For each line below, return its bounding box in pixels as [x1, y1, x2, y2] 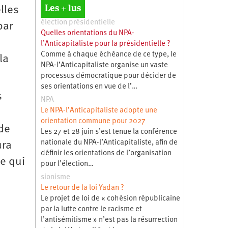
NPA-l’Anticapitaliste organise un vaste [40, 61, 168, 69]
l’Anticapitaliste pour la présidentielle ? [40, 40, 170, 48]
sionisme [40, 173, 70, 181]
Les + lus [44, 2, 81, 14]
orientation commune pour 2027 [40, 117, 146, 125]
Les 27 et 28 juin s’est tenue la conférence [40, 128, 177, 136]
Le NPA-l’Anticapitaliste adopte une [40, 106, 157, 115]
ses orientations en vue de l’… [40, 82, 137, 91]
